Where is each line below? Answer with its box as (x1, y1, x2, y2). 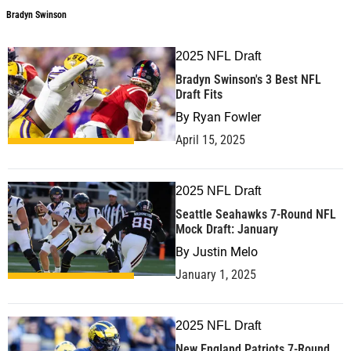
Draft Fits (175, 87, 223, 102)
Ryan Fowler (193, 110, 261, 125)
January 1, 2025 (175, 267, 256, 282)
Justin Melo (193, 244, 258, 259)
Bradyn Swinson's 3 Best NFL (175, 72, 321, 87)
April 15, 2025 (175, 132, 245, 147)
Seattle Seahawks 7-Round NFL (175, 207, 336, 222)
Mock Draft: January (175, 222, 278, 237)
